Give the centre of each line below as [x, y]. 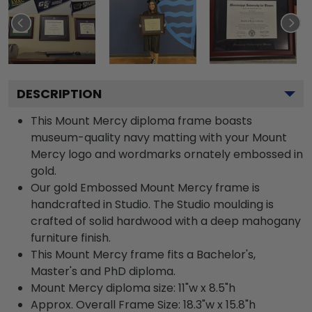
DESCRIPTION [59, 93]
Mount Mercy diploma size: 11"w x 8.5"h [133, 288]
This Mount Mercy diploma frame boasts [141, 120]
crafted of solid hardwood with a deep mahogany [166, 221]
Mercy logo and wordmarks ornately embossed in [167, 154]
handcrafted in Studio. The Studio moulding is [152, 204]
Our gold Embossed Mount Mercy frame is [145, 187]
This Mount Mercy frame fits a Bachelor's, [143, 254]
